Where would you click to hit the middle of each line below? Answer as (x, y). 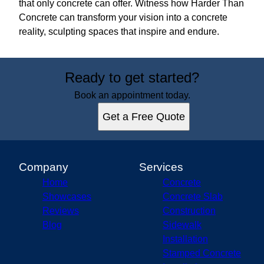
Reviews (61, 210)
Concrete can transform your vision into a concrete (123, 17)
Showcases (67, 196)
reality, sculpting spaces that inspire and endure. (119, 31)
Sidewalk (182, 225)
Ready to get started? (132, 77)
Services (161, 167)
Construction (189, 210)
